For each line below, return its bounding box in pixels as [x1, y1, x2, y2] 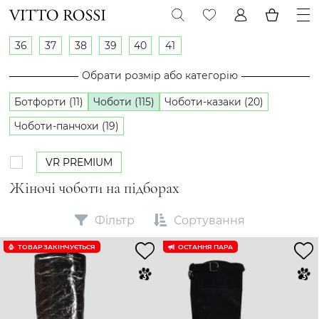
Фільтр [94, 213, 135, 227]
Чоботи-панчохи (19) [14, 120, 119, 132]
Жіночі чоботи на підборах [9, 179, 179, 197]
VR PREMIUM [46, 156, 113, 169]
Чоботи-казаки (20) [164, 95, 263, 108]
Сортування [173, 213, 245, 227]
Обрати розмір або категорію [81, 69, 238, 82]
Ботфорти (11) [14, 95, 83, 108]
